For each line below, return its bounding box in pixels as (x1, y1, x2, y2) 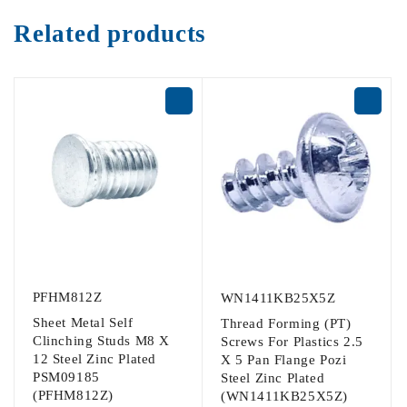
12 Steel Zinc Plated (33, 351, 156, 366)
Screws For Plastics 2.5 (221, 333, 363, 349)
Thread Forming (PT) (221, 315, 352, 331)
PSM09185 (33, 369, 100, 384)
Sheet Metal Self (33, 314, 134, 330)
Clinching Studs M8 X (33, 333, 170, 348)
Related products (14, 19, 206, 47)
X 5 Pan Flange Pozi (221, 352, 347, 367)
